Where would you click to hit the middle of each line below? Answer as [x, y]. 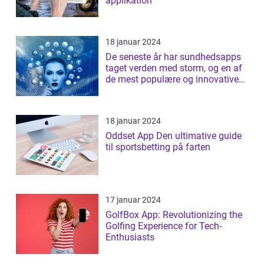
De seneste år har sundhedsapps [173, 57]
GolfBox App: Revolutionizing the [174, 214]
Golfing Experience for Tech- [164, 226]
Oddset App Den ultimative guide [131, 136]
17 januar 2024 [133, 199]
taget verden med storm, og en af [174, 68]
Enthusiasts [130, 237]
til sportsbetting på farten [158, 147]
